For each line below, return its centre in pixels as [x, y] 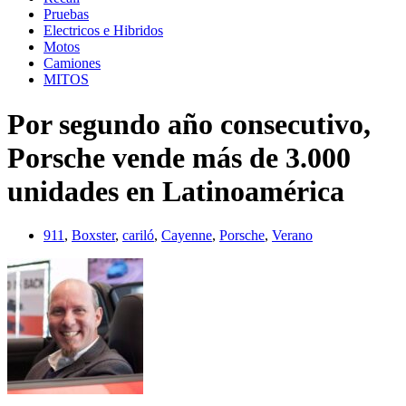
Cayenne [187, 236]
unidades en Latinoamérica [176, 191]
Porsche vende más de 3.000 [179, 157]
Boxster [93, 236]
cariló [138, 236]
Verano [292, 236]
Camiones [72, 63]
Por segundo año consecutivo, [189, 124]
